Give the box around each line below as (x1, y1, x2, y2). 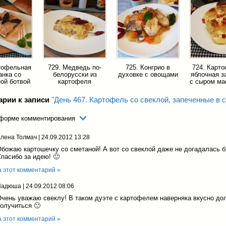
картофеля (58, 78, 92, 85)
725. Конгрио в (126, 64, 171, 71)
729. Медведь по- (48, 64, 102, 71)
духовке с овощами (118, 71, 178, 78)
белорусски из (52, 71, 97, 78)
